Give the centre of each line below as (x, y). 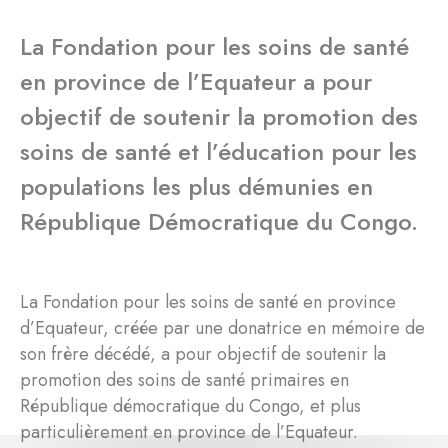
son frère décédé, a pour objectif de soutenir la (203, 353)
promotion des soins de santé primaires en (184, 379)
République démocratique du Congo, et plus (190, 405)
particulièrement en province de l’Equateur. (189, 431)
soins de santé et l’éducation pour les (218, 151)
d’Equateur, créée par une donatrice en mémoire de (222, 327)
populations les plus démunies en (196, 186)
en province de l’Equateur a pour (196, 81)
